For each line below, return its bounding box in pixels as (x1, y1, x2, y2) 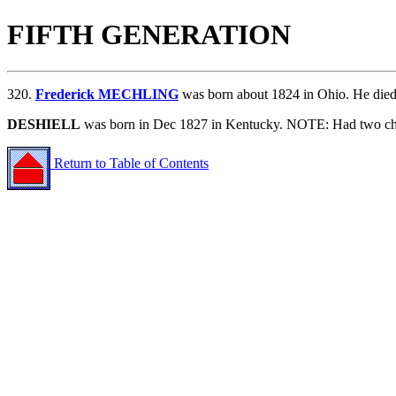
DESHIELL (7, 116, 80, 132)
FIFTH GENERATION (7, 19, 291, 51)
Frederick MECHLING (35, 86, 179, 102)
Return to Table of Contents (50, 156, 209, 171)
